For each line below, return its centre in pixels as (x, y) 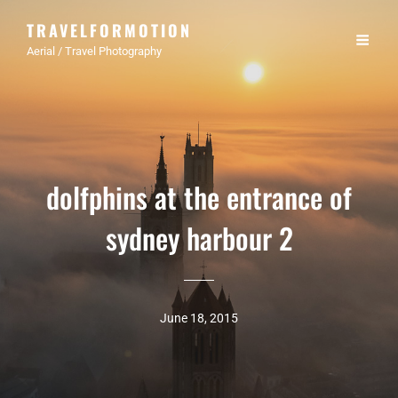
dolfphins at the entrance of (199, 197)
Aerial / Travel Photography (94, 51)
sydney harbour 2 (199, 238)
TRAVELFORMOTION (109, 30)
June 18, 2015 (199, 318)
